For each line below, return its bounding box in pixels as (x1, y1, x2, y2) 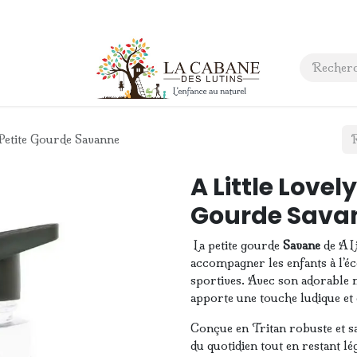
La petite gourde (190, 237, 283, 253)
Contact (83, 60, 126, 75)
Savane (283, 237, 320, 253)
